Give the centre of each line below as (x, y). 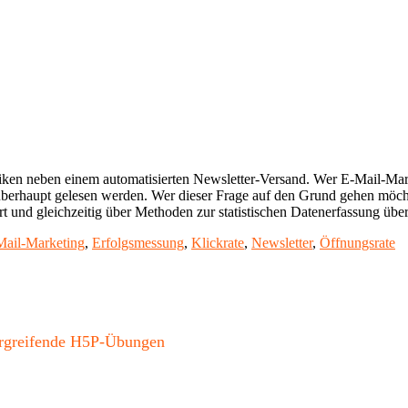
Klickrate (218, 243)
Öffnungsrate (357, 243)
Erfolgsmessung (138, 243)
